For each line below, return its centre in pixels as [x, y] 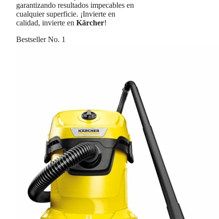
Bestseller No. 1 [41, 40]
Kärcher [90, 23]
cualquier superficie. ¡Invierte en [66, 14]
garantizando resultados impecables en [75, 5]
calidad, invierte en [46, 23]
